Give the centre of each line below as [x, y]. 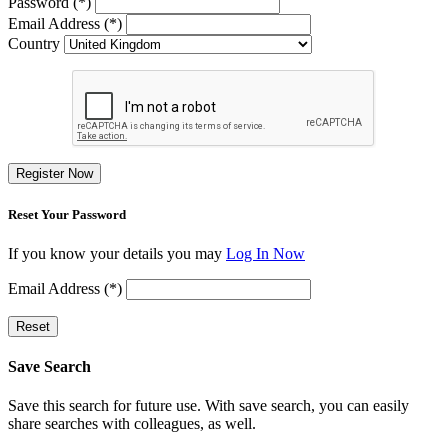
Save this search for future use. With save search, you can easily [208, 406]
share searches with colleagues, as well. [132, 424]
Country [34, 44]
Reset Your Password [67, 214]
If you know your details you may [117, 253]
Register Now [54, 174]
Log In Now [265, 253]
